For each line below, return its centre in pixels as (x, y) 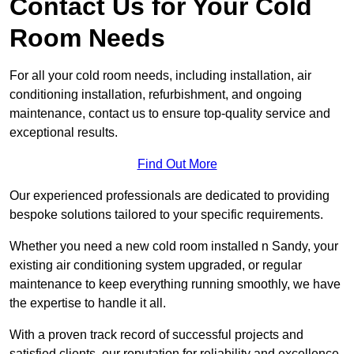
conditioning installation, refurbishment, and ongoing (156, 94)
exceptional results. (64, 132)
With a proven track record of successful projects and (156, 334)
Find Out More (177, 164)
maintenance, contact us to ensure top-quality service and (170, 113)
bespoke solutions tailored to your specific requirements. (166, 214)
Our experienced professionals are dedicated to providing (169, 195)
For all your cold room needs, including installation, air (160, 75)
